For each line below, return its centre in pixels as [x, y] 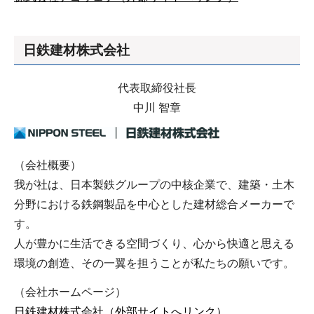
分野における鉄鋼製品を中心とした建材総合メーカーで [154, 204]
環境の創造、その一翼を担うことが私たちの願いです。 [154, 263]
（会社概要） [48, 165]
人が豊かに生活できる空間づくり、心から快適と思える [154, 243]
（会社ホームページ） [70, 292]
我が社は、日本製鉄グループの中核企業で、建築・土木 [154, 184]
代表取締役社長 [157, 88]
